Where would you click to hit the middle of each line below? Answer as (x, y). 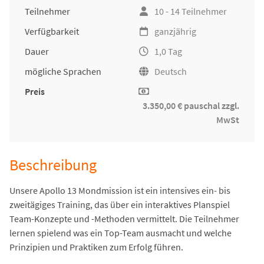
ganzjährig (175, 32)
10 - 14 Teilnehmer (191, 11)
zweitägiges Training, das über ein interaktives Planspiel (120, 205)
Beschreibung (53, 165)
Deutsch (171, 72)
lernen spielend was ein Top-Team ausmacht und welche (121, 233)
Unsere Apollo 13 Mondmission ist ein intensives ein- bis (120, 191)
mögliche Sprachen (63, 72)
